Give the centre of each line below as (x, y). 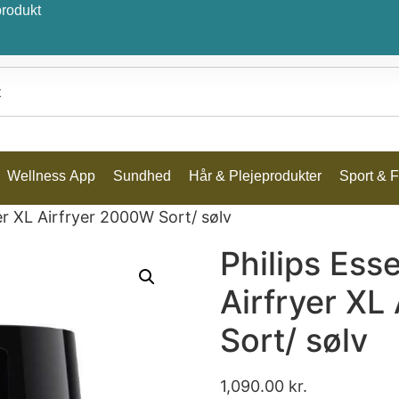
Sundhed (142, 175)
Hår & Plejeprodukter (255, 175)
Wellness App (51, 175)
